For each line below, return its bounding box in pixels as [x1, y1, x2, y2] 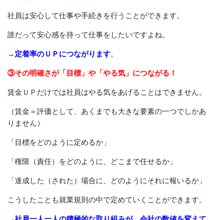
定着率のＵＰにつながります [15, 49, 110, 58]
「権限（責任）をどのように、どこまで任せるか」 [7, 157, 177, 165]
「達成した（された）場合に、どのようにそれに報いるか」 [7, 176, 206, 185]
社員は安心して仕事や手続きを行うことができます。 [7, 11, 184, 20]
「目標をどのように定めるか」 [7, 137, 110, 146]
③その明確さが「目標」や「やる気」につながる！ [7, 68, 177, 77]
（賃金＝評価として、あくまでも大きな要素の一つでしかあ [7, 107, 206, 115]
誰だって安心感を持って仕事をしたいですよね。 [7, 30, 169, 39]
